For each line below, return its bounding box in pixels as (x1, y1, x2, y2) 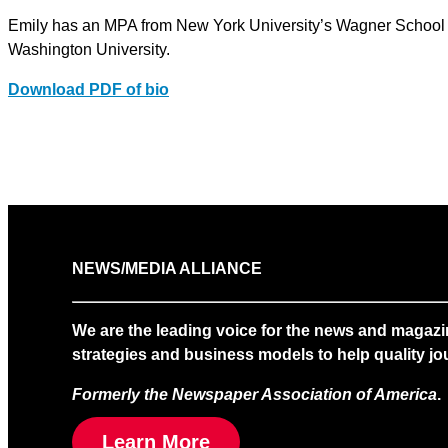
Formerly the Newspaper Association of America (72, 385, 437, 403)
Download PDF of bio (8, 81, 169, 99)
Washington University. (8, 41, 170, 59)
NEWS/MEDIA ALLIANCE (72, 259, 262, 277)
